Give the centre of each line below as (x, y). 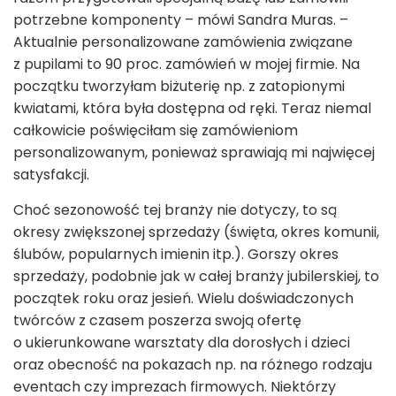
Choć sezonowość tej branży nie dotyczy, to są (175, 209)
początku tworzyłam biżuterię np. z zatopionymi (179, 86)
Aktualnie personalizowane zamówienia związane (183, 42)
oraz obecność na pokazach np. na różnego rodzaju (193, 364)
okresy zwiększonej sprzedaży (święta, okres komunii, (196, 232)
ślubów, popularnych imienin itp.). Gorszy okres (176, 254)
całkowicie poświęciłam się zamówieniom (156, 130)
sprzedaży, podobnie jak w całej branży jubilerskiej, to (196, 276)
